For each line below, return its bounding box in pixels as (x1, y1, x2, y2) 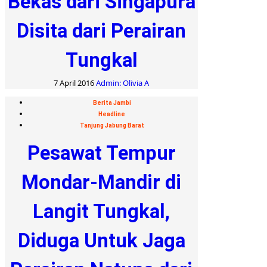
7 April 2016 (54, 77, 96, 88)
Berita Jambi (92, 99, 131, 106)
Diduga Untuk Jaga (17, 228, 185, 252)
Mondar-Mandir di (21, 170, 181, 194)
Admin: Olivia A (96, 77, 149, 88)
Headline (98, 110, 125, 117)
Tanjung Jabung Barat (79, 122, 144, 129)
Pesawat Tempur (27, 141, 176, 164)
